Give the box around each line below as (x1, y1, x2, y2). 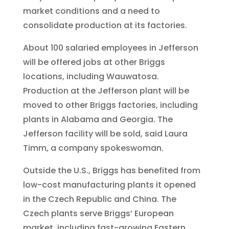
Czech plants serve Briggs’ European (22, 208, 174, 220)
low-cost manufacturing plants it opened (22, 179, 196, 191)
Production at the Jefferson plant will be (22, 85, 189, 97)
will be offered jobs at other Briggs (22, 56, 165, 68)
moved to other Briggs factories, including (22, 99, 198, 111)
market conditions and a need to (22, 5, 160, 17)
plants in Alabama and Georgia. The (22, 113, 173, 126)
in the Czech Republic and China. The (22, 193, 176, 205)
